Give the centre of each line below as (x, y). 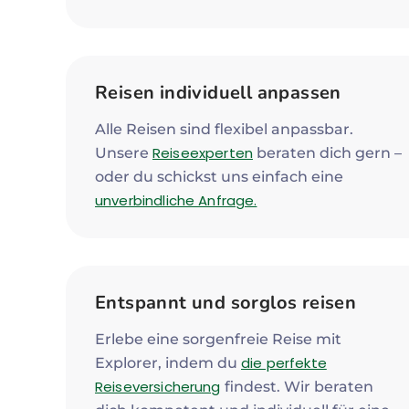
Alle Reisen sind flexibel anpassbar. (224, 129)
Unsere (124, 153)
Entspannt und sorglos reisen (226, 303)
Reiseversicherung (158, 387)
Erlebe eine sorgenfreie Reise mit (218, 339)
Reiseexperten (203, 153)
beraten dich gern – (327, 153)
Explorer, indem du (168, 363)
